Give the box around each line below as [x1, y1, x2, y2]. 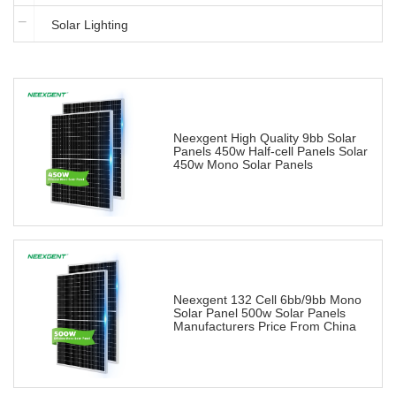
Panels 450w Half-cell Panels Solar [173, 144, 368, 159]
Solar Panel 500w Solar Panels [173, 306, 346, 321]
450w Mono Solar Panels [173, 157, 313, 172]
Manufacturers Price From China [173, 319, 356, 334]
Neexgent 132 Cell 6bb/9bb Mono [173, 293, 362, 308]
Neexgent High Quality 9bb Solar [173, 131, 356, 146]
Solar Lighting [51, 18, 128, 33]
